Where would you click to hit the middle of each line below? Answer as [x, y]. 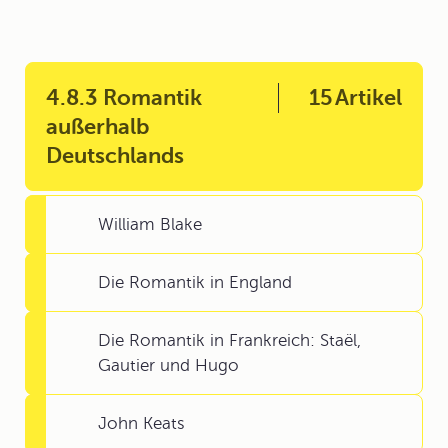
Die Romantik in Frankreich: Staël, [229, 340]
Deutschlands [115, 155]
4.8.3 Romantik [124, 97]
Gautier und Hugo [168, 365]
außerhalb [97, 126]
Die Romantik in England [195, 282]
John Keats [141, 423]
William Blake [150, 224]
